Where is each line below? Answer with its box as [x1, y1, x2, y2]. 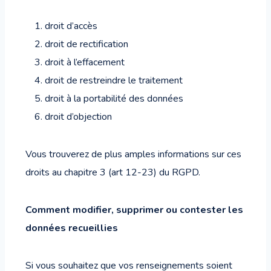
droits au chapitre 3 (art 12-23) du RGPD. [25, 166, 200, 179]
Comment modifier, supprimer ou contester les [25, 203, 243, 217]
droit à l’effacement [45, 56, 125, 69]
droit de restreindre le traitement [45, 74, 183, 87]
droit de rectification [45, 38, 128, 51]
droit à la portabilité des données [45, 92, 183, 105]
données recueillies [25, 221, 118, 235]
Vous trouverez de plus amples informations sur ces [25, 148, 241, 161]
